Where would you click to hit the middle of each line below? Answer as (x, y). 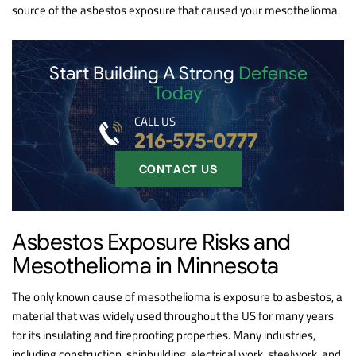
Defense (273, 73)
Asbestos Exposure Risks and (151, 242)
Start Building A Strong (143, 73)
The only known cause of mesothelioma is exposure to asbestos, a (177, 296)
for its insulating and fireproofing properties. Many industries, (164, 335)
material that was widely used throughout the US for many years (173, 315)
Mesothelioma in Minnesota (145, 265)
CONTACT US (178, 168)
